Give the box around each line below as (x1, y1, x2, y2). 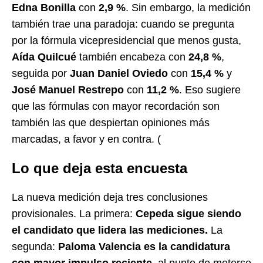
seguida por (12, 67, 70, 79)
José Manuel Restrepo (12, 83, 124, 96)
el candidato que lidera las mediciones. (12, 224, 208, 236)
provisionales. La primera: (12, 207, 136, 220)
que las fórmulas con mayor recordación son (12, 100, 220, 112)
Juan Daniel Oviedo (70, 67, 168, 79)
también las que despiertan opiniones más (12, 116, 210, 129)
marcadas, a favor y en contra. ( (12, 133, 161, 145)
